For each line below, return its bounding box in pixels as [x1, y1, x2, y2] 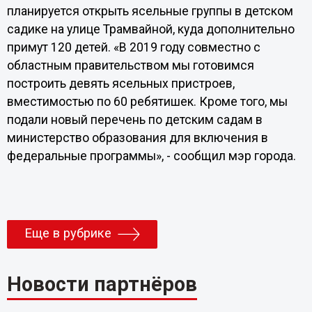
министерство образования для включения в [6, 130, 268, 145]
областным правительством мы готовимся [6, 58, 254, 72]
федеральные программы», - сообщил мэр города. [6, 148, 296, 163]
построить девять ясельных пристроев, [6, 76, 235, 91]
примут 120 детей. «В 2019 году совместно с [6, 40, 260, 54]
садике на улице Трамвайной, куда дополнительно [6, 22, 295, 36]
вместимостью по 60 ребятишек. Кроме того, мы [6, 94, 288, 109]
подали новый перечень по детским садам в [6, 112, 263, 127]
